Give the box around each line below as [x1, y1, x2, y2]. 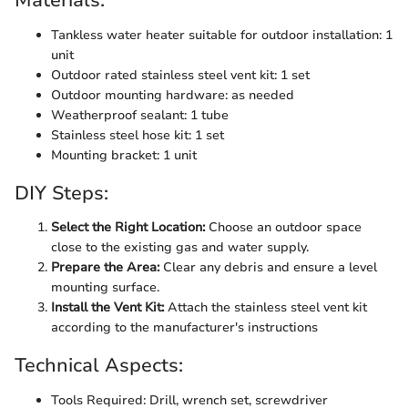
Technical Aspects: [15, 352, 183, 378]
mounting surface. [51, 279, 159, 296]
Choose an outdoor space [205, 219, 362, 236]
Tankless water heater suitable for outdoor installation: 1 [51, 25, 393, 44]
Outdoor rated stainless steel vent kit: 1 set [51, 66, 310, 84]
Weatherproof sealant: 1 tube [51, 106, 229, 124]
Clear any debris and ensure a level [159, 259, 377, 276]
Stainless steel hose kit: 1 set [51, 126, 224, 144]
